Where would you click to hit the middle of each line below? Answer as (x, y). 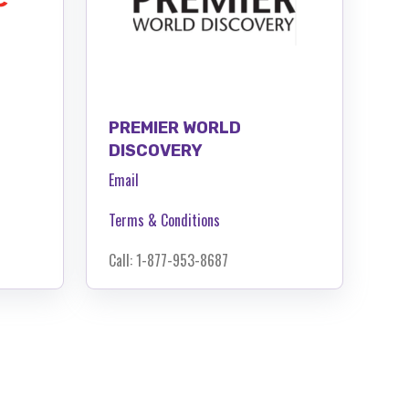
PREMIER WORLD (175, 127)
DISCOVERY (156, 150)
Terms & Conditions (164, 220)
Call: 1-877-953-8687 (168, 260)
